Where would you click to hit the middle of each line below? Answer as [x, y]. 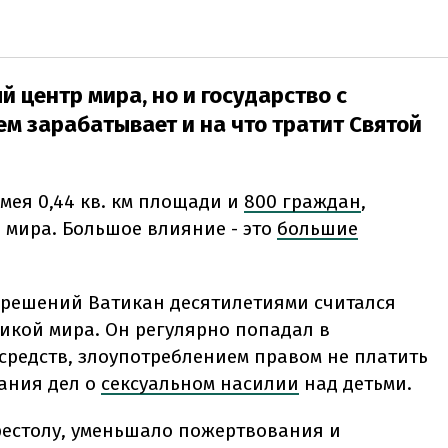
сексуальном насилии [200, 383]
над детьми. [358, 383]
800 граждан [302, 201]
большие [317, 228]
